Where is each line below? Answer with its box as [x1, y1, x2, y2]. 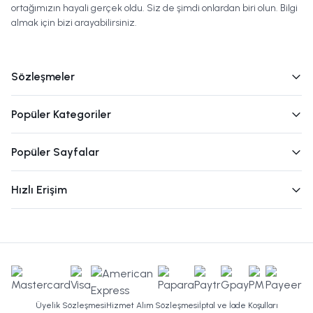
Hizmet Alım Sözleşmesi [105, 300, 199, 311]
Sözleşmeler [11, 70, 75, 84]
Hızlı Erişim [11, 183, 67, 197]
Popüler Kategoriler [11, 108, 111, 122]
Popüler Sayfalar [11, 145, 99, 159]
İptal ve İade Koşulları [198, 300, 278, 311]
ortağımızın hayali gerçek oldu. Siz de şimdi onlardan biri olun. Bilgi [11, 2, 298, 15]
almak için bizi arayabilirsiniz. [11, 17, 137, 29]
